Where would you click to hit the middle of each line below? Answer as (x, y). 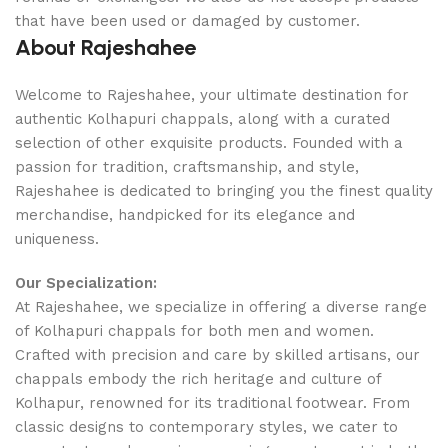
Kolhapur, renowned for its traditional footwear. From (212, 403)
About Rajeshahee (105, 47)
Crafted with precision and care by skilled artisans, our (217, 355)
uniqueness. (57, 239)
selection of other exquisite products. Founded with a (209, 143)
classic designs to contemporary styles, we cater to (206, 427)
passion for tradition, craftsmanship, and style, (187, 167)
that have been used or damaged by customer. (187, 21)
